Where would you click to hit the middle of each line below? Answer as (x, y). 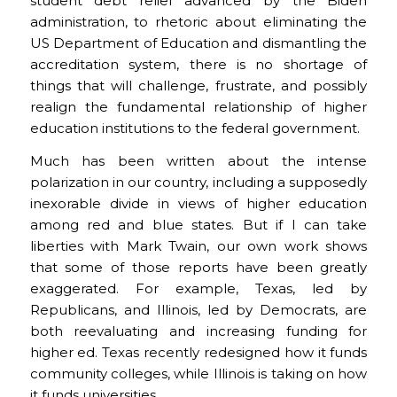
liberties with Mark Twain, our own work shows (198, 245)
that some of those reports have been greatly (198, 267)
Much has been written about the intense (198, 160)
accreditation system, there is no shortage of (198, 64)
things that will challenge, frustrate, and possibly (198, 86)
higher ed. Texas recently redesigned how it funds (198, 352)
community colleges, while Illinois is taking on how (198, 373)
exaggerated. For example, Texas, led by (198, 288)
